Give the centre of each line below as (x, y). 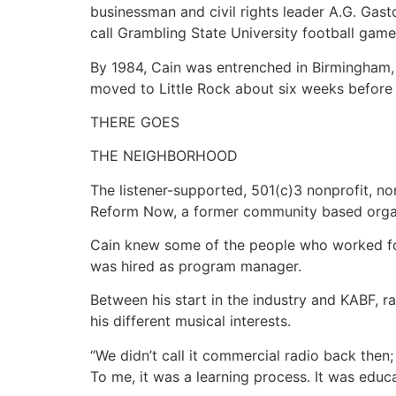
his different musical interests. (190, 321)
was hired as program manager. (196, 267)
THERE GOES (135, 122)
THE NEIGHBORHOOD (164, 156)
